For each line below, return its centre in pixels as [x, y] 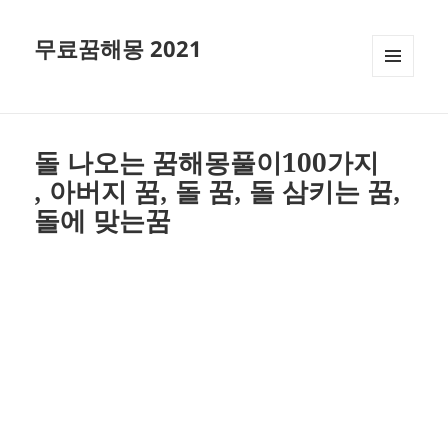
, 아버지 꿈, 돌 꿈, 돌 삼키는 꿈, [218, 191]
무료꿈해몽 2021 [118, 48]
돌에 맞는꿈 [103, 220]
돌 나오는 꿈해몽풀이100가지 [207, 162]
